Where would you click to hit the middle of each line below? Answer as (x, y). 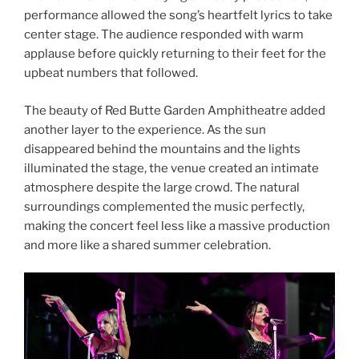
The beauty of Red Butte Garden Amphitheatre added (175, 110)
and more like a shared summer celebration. (147, 245)
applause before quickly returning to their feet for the (175, 54)
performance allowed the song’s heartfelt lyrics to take (178, 16)
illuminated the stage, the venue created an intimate (171, 168)
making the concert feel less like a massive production (177, 226)
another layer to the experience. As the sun (145, 129)
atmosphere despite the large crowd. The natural (162, 187)
